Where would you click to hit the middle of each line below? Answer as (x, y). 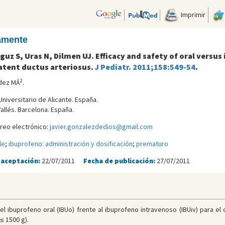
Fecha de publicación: (120, 161)
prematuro (152, 144)
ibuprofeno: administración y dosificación (70, 144)
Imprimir (192, 14)
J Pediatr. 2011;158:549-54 (145, 67)
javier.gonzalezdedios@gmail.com (101, 127)
